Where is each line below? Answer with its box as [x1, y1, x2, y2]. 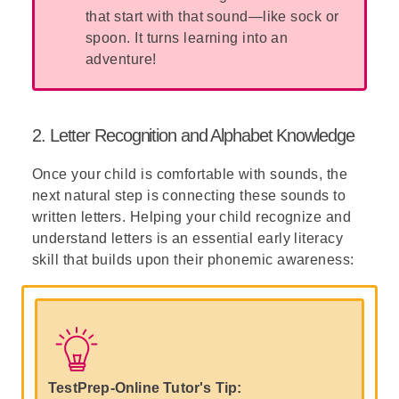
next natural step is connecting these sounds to [32, 188, 346, 203]
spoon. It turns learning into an [85, 30, 289, 45]
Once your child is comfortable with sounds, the [32, 167, 348, 182]
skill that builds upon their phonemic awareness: [32, 252, 354, 267]
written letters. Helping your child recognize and [32, 209, 352, 224]
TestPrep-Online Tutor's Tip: [48, 380, 242, 395]
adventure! [85, 52, 157, 67]
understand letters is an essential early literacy [32, 231, 344, 246]
